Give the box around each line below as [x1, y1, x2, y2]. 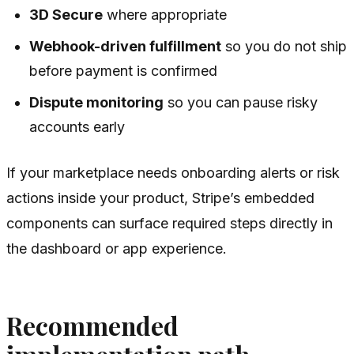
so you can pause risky [164, 94, 318, 111]
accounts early [29, 119, 126, 136]
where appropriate [103, 6, 228, 24]
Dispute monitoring [29, 94, 164, 111]
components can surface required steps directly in [6, 215, 333, 232]
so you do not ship [221, 38, 348, 55]
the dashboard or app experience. [6, 240, 227, 258]
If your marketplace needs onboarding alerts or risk [6, 164, 340, 182]
